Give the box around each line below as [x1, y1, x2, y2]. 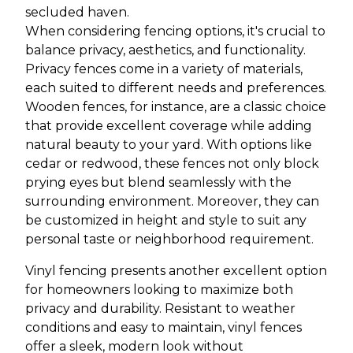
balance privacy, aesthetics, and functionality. [25, 43, 306, 58]
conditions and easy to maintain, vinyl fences [25, 320, 302, 336]
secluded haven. [25, 5, 129, 20]
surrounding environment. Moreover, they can [25, 194, 319, 210]
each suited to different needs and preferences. [25, 80, 326, 96]
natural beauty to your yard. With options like [25, 137, 312, 153]
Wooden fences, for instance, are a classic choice [25, 99, 326, 115]
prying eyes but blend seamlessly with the [25, 175, 292, 191]
